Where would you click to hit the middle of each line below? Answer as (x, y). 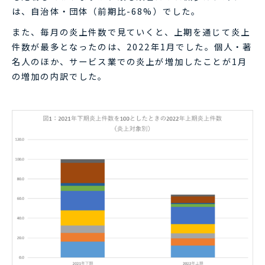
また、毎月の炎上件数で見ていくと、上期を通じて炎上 (131, 31)
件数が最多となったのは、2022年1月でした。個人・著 (132, 46)
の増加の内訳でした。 (60, 76)
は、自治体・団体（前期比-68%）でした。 (106, 11)
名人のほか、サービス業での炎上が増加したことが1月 (130, 61)
